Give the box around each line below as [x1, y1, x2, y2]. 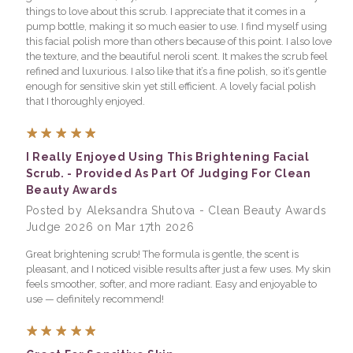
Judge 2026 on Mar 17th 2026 [25, 220, 195, 233]
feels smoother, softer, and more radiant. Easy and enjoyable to [25, 277, 317, 290]
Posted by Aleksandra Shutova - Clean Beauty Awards [25, 203, 327, 217]
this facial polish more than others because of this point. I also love [25, 35, 332, 47]
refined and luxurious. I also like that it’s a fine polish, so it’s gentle [25, 65, 326, 77]
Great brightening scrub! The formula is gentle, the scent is [25, 247, 299, 260]
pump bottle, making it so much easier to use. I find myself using [25, 20, 327, 32]
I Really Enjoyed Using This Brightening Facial [25, 150, 310, 163]
